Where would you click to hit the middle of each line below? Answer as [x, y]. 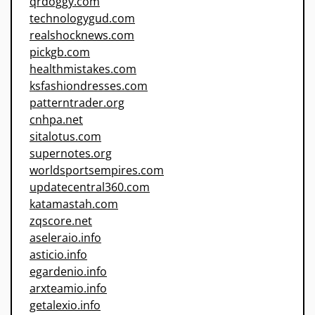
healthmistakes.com [83, 69]
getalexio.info [65, 306]
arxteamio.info [68, 289]
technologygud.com [82, 19]
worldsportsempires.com [97, 171]
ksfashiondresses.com [89, 86]
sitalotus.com [65, 137]
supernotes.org [71, 154]
